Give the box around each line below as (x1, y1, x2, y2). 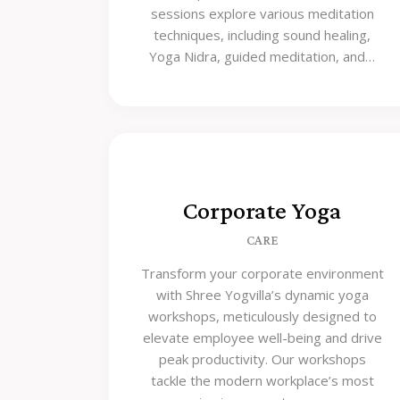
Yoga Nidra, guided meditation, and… (149, 47, 376, 65)
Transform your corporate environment (140, 263, 384, 282)
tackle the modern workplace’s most (150, 371, 374, 389)
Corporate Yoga (183, 196, 342, 225)
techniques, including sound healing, (154, 26, 371, 44)
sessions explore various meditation (150, 4, 374, 22)
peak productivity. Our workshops (158, 349, 366, 368)
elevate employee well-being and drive (142, 328, 382, 346)
